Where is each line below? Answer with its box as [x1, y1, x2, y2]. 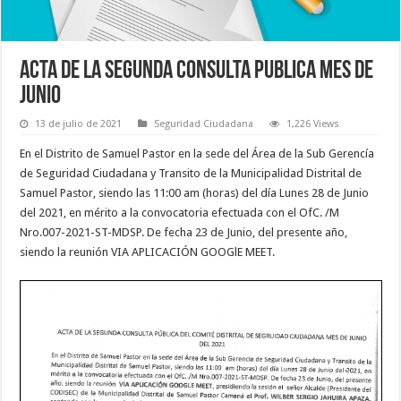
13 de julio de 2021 [35, 117, 123, 130]
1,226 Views [286, 117, 340, 130]
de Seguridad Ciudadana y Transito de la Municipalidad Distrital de [20, 166, 363, 180]
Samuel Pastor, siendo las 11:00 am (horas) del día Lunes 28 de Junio [20, 185, 370, 200]
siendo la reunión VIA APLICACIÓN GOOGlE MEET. [20, 244, 276, 259]
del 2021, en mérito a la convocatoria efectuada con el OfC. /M [20, 205, 340, 219]
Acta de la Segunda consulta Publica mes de [20, 58, 374, 84]
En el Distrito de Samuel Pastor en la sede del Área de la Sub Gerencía [20, 146, 375, 160]
